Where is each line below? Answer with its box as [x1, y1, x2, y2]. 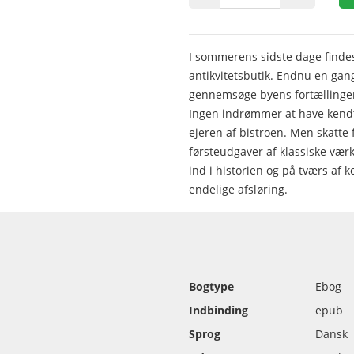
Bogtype [189, 279, 234, 294]
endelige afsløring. [189, 182, 288, 197]
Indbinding [189, 303, 248, 318]
